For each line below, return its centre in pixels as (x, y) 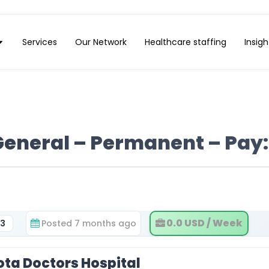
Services (39, 42)
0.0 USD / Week (204, 223)
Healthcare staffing (185, 42)
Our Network (101, 42)
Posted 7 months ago (89, 223)
